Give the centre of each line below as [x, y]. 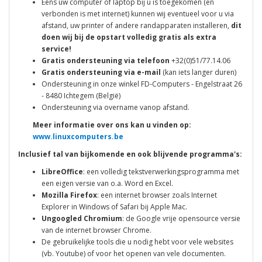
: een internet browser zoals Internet [157, 195]
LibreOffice [62, 171]
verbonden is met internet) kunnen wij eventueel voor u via [138, 13]
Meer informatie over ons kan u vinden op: [113, 125]
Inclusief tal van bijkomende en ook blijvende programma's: [130, 154]
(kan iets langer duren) [199, 72]
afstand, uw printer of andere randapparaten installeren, [136, 25]
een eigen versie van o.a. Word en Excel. [107, 183]
